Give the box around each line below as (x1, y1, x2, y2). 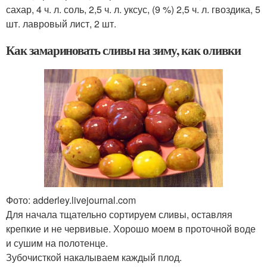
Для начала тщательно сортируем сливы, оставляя (6, 207, 232, 222)
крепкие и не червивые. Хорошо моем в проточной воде (6, 222, 256, 236)
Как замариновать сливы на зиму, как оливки (6, 41, 241, 60)
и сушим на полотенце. (6, 236, 108, 250)
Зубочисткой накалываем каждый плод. (6, 250, 182, 265)
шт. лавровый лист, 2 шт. (6, 17, 116, 31)
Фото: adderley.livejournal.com (6, 193, 136, 207)
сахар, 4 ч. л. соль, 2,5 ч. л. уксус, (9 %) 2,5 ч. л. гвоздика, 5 (6, 2, 260, 17)
